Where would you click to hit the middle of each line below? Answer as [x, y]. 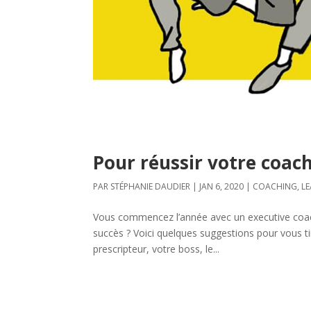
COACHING [275, 187]
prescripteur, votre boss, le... [157, 249]
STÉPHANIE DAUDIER [151, 187]
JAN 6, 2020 [222, 187]
